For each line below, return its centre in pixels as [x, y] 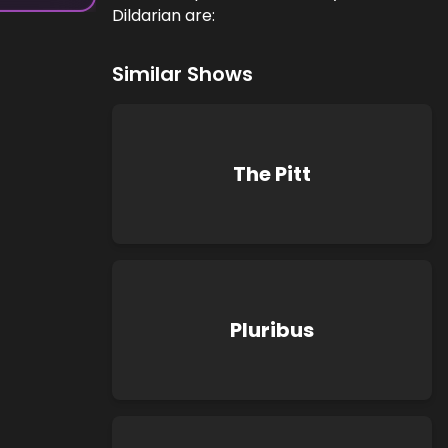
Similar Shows [182, 74]
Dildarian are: [163, 15]
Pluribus [272, 330]
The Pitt [272, 174]
